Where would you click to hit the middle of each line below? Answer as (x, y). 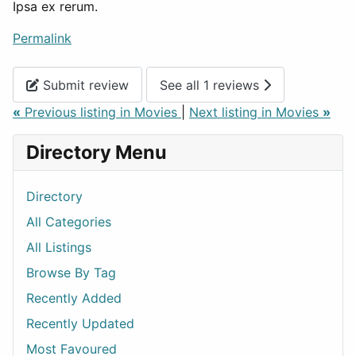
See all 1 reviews (211, 85)
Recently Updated (80, 324)
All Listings (59, 248)
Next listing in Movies (256, 112)
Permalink (42, 39)
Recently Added (74, 298)
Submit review (84, 85)
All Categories (69, 222)
